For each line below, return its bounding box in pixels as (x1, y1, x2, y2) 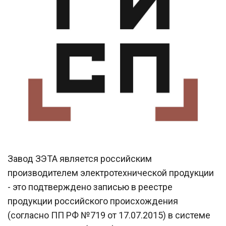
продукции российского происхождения (8, 195, 178, 206)
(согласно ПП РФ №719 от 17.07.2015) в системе (8, 209, 210, 220)
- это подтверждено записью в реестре (8, 181, 173, 192)
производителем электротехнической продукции (8, 167, 214, 178)
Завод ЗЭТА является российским (8, 153, 152, 164)
